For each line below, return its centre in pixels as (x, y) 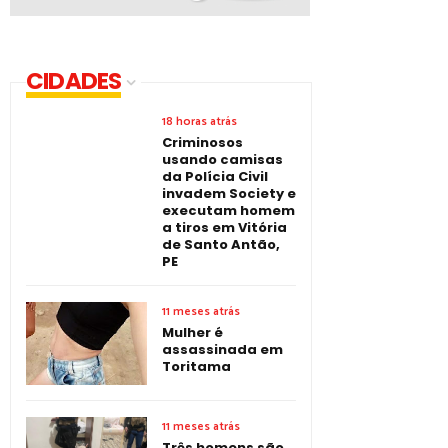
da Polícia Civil (215, 177)
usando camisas (222, 160)
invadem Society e (229, 194)
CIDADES (74, 81)
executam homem (228, 211)
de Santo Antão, (221, 245)
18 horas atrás (199, 122)
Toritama (196, 367)
